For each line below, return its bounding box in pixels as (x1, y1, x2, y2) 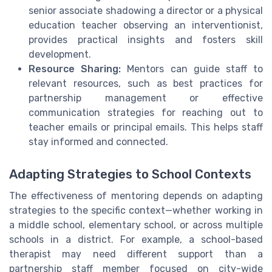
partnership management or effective (29, 92, 263, 104)
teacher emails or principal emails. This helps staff (29, 121, 263, 133)
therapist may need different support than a (9, 248, 263, 260)
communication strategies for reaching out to (29, 106, 263, 118)
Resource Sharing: (29, 63, 121, 75)
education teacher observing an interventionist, (29, 19, 263, 31)
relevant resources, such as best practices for (29, 77, 263, 89)
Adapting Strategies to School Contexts (9, 166, 251, 182)
